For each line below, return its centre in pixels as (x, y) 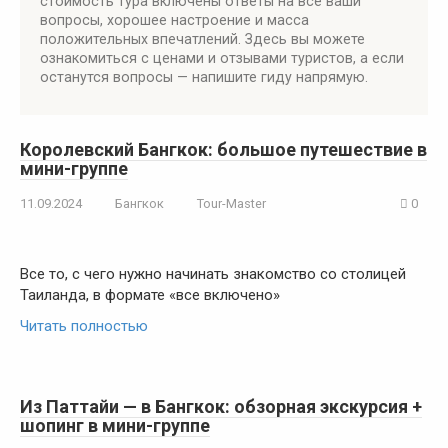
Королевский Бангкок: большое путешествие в (223, 149)
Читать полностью (84, 326)
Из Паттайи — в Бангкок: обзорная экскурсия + (221, 406)
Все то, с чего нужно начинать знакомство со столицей (213, 274)
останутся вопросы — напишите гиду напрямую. (204, 77)
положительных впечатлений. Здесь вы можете (202, 39)
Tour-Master (231, 203)
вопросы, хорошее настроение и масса (174, 20)
